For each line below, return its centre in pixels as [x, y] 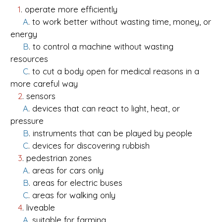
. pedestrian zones [57, 158]
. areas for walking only [72, 195]
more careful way [44, 84]
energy [24, 34]
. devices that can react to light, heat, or [104, 109]
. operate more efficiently [69, 9]
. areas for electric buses [76, 183]
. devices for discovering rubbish [89, 146]
